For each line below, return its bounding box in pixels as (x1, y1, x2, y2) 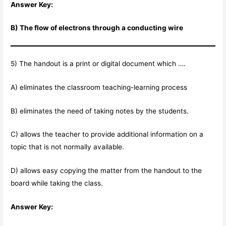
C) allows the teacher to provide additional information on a (11, 130, 204, 139)
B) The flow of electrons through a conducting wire (11, 24, 184, 32)
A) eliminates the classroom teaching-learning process (11, 83, 188, 91)
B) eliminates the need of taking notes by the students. (11, 106, 189, 115)
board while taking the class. (11, 179, 103, 188)
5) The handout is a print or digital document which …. (11, 59, 186, 68)
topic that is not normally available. (11, 143, 125, 151)
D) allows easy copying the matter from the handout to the (11, 166, 202, 175)
